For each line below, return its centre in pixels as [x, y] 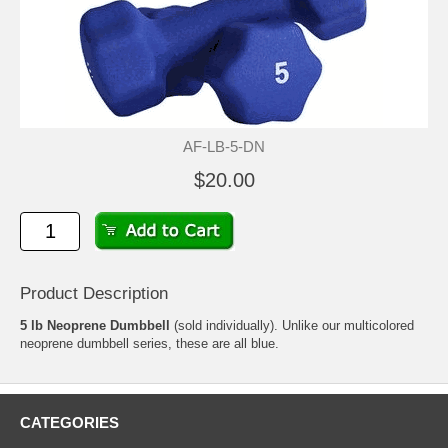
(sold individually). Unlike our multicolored [292, 326]
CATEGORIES [69, 423]
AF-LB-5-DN [224, 147]
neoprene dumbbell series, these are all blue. [149, 344]
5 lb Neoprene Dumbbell [95, 326]
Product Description [94, 294]
